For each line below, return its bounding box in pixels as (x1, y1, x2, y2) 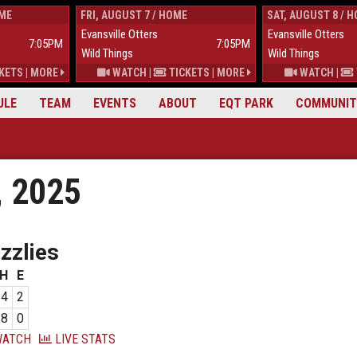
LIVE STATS (52, 331, 116, 347)
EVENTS (92, 96, 136, 111)
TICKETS (167, 66, 210, 79)
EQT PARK (218, 96, 273, 111)
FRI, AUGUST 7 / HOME (80, 9, 187, 22)
